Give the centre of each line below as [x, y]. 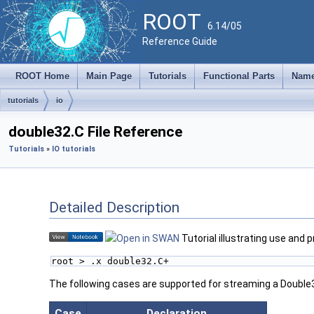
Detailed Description [114, 207]
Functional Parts [239, 76]
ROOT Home [42, 76]
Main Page [109, 76]
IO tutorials [74, 149]
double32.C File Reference [95, 132]
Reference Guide [180, 41]
